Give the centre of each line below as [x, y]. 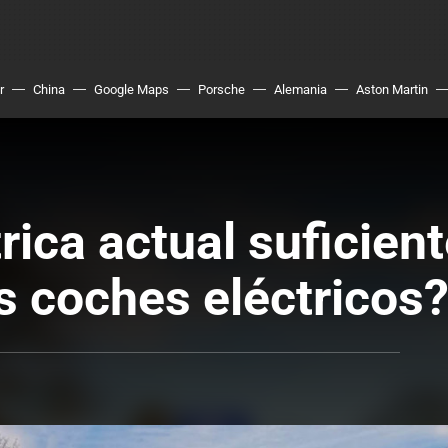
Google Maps [131, 89]
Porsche [221, 89]
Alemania [300, 89]
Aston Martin [392, 89]
